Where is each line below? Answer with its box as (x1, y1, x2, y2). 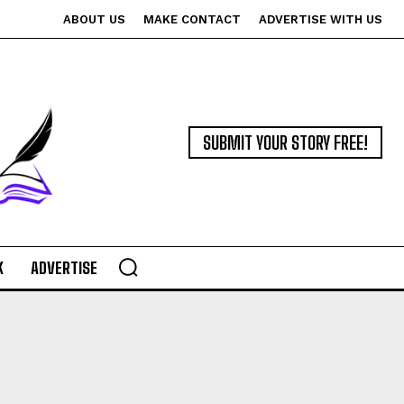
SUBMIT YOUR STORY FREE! (203, 132, 368, 154)
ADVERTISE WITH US (259, 13, 382, 26)
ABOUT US (63, 13, 125, 26)
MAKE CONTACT (143, 13, 241, 26)
